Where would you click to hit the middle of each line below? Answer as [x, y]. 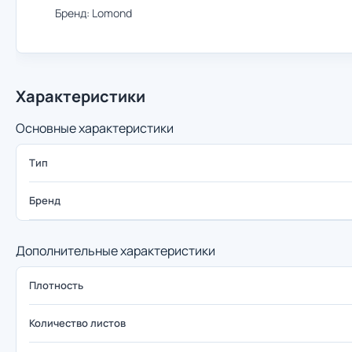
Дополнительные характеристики [115, 251]
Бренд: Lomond [93, 13]
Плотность [56, 285]
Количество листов [77, 323]
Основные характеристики [95, 128]
